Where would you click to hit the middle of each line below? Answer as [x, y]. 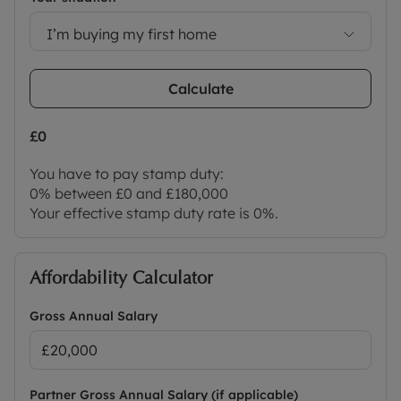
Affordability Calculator [121, 278]
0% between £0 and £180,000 [129, 194]
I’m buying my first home [132, 34]
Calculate [200, 89]
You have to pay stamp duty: [127, 174]
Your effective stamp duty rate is [141, 213]
